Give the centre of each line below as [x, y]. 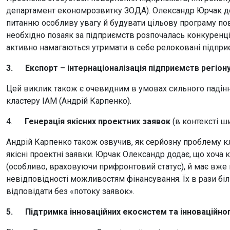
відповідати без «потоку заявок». [70, 191]
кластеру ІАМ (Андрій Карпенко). [69, 101]
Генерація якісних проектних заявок [99, 121]
